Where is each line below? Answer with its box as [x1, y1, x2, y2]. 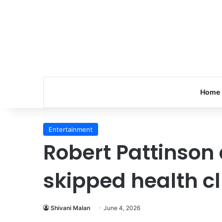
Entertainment [49, 125, 93, 133]
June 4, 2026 [104, 204, 140, 212]
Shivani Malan [51, 204, 90, 212]
